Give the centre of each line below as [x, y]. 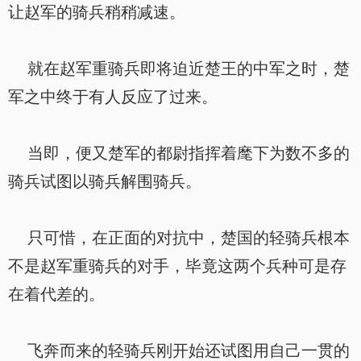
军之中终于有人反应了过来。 [113, 97]
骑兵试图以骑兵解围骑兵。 [105, 181]
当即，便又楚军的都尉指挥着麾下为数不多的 [179, 153]
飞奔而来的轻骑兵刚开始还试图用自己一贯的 [179, 351]
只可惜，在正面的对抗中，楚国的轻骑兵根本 [179, 238]
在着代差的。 [56, 294]
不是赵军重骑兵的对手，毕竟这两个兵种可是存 [177, 266]
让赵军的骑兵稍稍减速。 [97, 12]
